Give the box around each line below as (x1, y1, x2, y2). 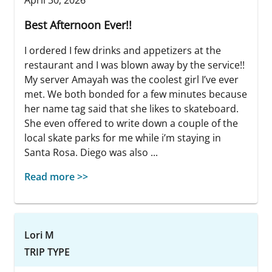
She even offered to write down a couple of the (24, 116, 238, 130)
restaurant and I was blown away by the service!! (24, 58, 245, 72)
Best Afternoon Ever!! (24, 17, 132, 32)
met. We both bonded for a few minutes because (24, 87, 247, 101)
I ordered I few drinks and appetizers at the (24, 43, 221, 57)
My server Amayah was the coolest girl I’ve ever (24, 72, 239, 86)
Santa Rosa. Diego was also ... (24, 145, 158, 159)
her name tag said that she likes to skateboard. (24, 101, 239, 115)
